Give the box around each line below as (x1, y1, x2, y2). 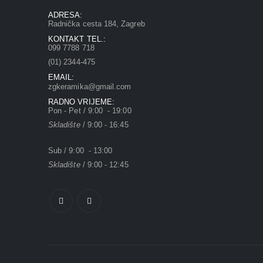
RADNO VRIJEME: (48, 97, 114, 106)
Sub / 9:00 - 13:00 (48, 146, 113, 155)
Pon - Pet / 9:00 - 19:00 (48, 106, 131, 115)
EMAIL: (48, 72, 75, 82)
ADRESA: (48, 10, 83, 19)
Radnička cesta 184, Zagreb (48, 19, 145, 28)
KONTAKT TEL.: (48, 34, 106, 43)
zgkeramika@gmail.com (48, 82, 131, 91)
